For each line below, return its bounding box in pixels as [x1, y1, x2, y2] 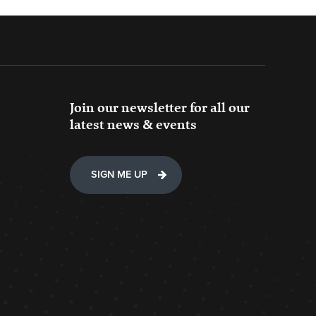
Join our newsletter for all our [70, 98, 250, 117]
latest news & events [70, 115, 197, 134]
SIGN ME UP [91, 169, 148, 181]
